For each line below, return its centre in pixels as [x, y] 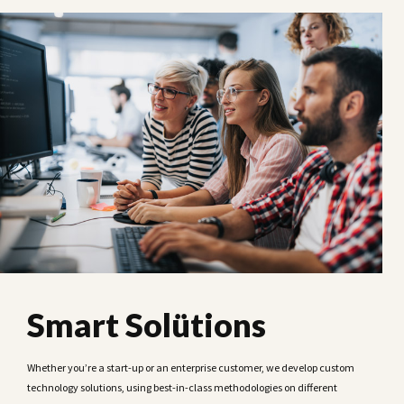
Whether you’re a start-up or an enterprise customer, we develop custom [191, 368]
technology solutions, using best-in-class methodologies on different [182, 388]
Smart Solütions [147, 325]
